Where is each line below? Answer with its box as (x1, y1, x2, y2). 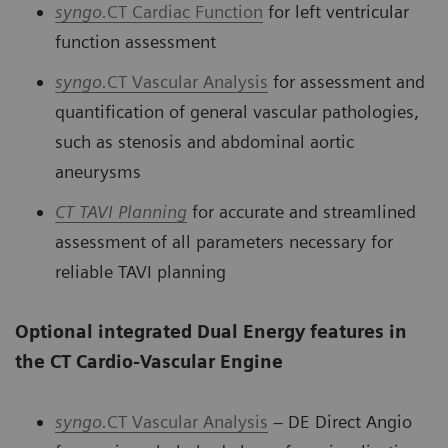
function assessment (55, 30, 216, 52)
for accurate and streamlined (187, 200, 416, 222)
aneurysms (55, 160, 141, 182)
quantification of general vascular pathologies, (55, 100, 419, 122)
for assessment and (268, 70, 425, 92)
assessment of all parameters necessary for (55, 230, 393, 252)
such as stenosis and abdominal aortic (55, 130, 354, 152)
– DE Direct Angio (268, 410, 412, 432)
